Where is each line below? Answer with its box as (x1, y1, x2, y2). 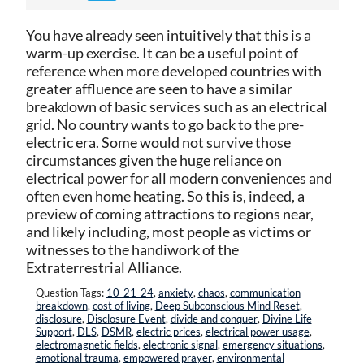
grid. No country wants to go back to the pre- (25, 115, 304, 133)
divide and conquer (170, 312, 258, 325)
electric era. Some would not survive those (25, 133, 291, 151)
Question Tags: (35, 286, 106, 299)
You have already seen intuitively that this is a (25, 26, 311, 44)
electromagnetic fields (35, 338, 138, 351)
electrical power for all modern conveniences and (25, 169, 332, 187)
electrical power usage (205, 325, 310, 338)
